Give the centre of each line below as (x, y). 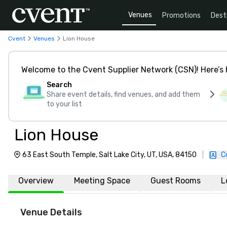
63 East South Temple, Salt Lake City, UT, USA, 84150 (109, 155)
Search (59, 85)
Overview (36, 181)
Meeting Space (102, 181)
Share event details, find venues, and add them (123, 94)
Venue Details (51, 212)
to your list (64, 104)
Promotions (181, 15)
